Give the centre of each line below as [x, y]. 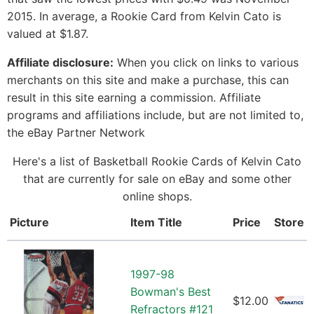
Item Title [156, 223]
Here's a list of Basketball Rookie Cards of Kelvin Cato [157, 162]
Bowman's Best [171, 292]
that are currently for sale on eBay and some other [157, 179]
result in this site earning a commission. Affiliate [134, 98]
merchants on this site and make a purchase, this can [148, 80]
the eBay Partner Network [76, 133]
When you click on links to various [206, 63]
